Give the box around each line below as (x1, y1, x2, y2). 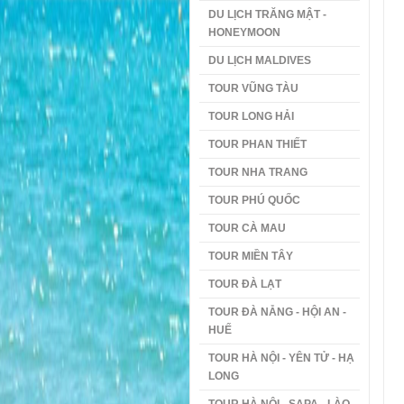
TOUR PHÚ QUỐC (207, 194, 300, 207)
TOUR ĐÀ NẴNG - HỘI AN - (207, 306, 346, 318)
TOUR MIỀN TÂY (207, 250, 293, 262)
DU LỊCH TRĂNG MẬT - (207, 8, 326, 21)
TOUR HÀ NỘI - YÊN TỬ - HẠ (207, 352, 354, 364)
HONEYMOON (207, 26, 280, 39)
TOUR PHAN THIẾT (207, 138, 307, 151)
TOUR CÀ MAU (207, 222, 286, 234)
